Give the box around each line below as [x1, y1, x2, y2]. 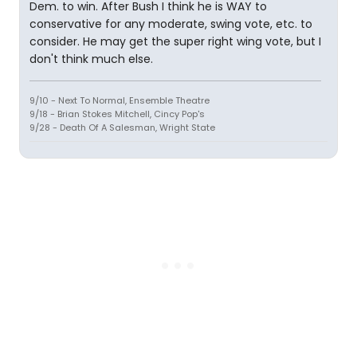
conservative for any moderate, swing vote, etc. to [29, 16, 312, 32]
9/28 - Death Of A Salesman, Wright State [29, 121, 215, 134]
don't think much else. [29, 51, 153, 67]
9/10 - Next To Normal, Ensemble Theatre [29, 94, 210, 107]
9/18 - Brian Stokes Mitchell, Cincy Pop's [29, 108, 205, 120]
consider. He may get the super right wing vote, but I [29, 33, 321, 49]
